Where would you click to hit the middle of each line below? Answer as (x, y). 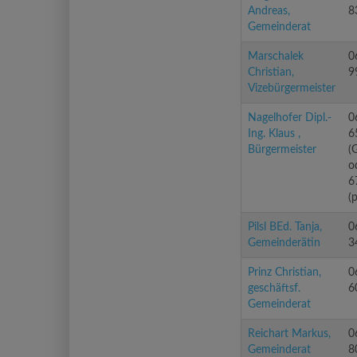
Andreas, (269, 11)
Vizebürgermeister (292, 88)
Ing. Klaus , (274, 134)
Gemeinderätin (284, 243)
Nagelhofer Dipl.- (290, 118)
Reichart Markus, (289, 334)
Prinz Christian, (284, 273)
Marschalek (276, 57)
